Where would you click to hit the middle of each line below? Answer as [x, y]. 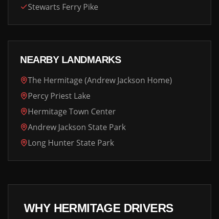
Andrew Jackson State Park [77, 127]
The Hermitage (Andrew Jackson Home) [100, 80]
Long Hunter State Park [71, 143]
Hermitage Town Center [72, 111]
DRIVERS [147, 208]
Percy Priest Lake [59, 96]
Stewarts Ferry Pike [63, 7]
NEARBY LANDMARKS [70, 60]
